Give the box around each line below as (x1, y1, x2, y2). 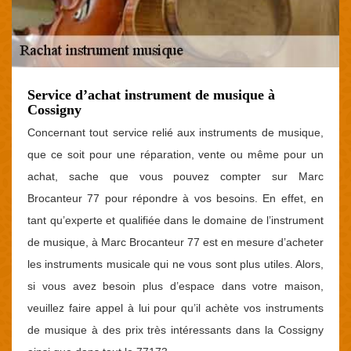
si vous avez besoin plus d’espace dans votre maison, (27, 280, 324, 292)
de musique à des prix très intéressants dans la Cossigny (27, 324, 324, 336)
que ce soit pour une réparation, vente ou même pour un (27, 148, 324, 161)
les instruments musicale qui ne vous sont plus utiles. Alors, (27, 258, 324, 270)
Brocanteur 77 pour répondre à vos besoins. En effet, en (27, 192, 324, 204)
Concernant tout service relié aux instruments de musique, (27, 126, 324, 139)
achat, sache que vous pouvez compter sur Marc (27, 170, 324, 183)
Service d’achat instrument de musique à (27, 87, 275, 103)
